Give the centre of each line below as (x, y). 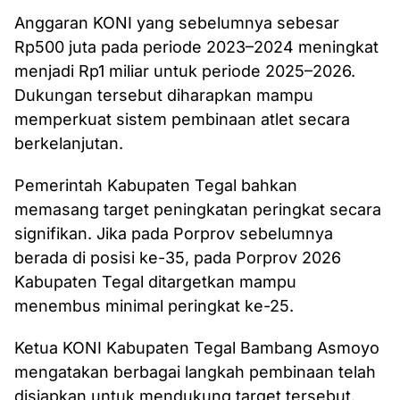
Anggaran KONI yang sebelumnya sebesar (177, 23)
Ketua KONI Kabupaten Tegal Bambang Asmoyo (197, 348)
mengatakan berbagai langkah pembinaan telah (195, 372)
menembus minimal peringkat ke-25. (154, 306)
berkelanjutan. (69, 143)
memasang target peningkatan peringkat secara (198, 209)
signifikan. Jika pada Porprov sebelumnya (174, 233)
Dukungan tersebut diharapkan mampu (164, 95)
